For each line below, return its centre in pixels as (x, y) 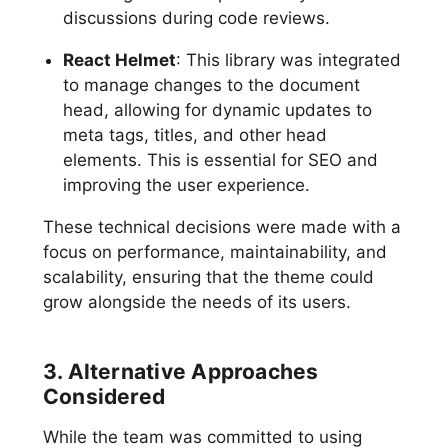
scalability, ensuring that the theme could (208, 276)
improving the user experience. (186, 184)
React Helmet (119, 59)
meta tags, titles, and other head (194, 134)
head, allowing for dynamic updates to (217, 109)
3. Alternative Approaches (180, 371)
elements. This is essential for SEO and (220, 159)
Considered (104, 396)
